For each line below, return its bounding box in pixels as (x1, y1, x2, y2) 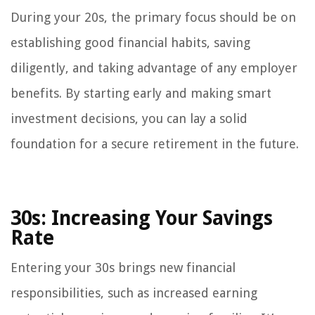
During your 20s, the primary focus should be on (11, 10, 296, 25)
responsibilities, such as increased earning (11, 285, 257, 301)
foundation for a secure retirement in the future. (11, 136, 299, 152)
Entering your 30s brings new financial (11, 260, 236, 276)
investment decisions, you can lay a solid (11, 111, 247, 127)
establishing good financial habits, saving (11, 35, 250, 51)
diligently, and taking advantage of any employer (11, 60, 297, 76)
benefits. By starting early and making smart (11, 86, 271, 101)
